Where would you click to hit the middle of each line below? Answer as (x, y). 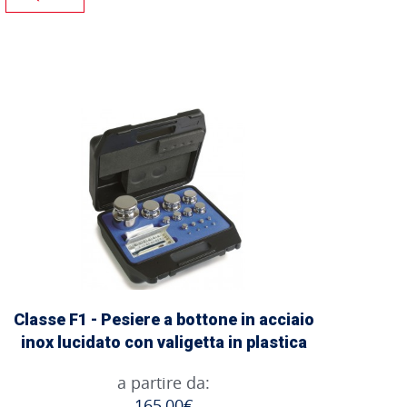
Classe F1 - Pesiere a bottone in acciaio (164, 319)
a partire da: (164, 382)
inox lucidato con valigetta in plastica (164, 342)
